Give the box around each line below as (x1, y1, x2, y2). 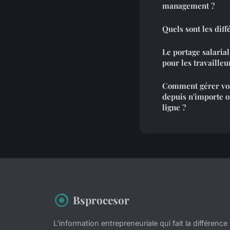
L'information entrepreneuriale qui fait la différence (53, 219, 227, 228)
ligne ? (162, 102, 186, 113)
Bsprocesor (73, 193, 129, 207)
